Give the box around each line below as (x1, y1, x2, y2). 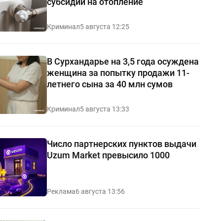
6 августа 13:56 (75, 187, 125, 195)
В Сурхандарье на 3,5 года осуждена (46, 56, 199, 67)
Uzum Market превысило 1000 (46, 149, 170, 160)
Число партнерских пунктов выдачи (46, 138, 196, 149)
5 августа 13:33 (79, 105, 129, 113)
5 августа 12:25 (79, 22, 129, 31)
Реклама (46, 187, 75, 195)
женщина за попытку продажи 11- (46, 67, 189, 78)
